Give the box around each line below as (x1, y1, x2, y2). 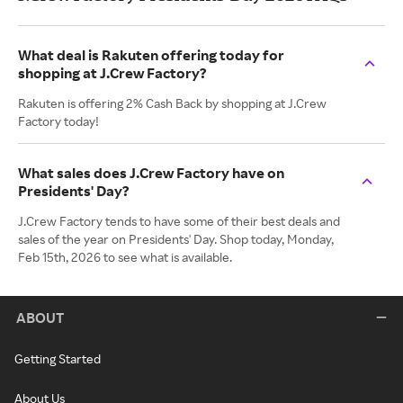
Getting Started (14, 351, 101, 367)
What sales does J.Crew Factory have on (18, 164, 284, 183)
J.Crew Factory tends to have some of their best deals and (18, 213, 340, 229)
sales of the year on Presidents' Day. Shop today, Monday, (18, 231, 334, 247)
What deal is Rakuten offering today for (18, 46, 284, 65)
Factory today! (18, 113, 99, 130)
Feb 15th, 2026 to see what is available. (18, 249, 232, 265)
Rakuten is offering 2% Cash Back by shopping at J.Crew (18, 95, 327, 112)
